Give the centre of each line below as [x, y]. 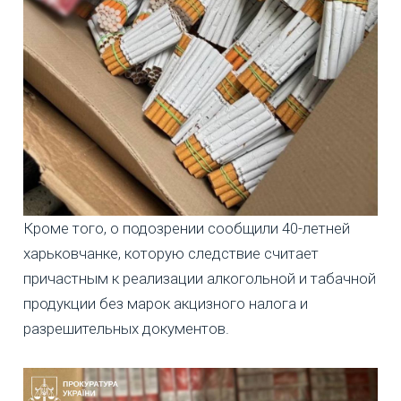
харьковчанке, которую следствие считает [171, 254]
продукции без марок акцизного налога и [166, 304]
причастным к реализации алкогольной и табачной [200, 279]
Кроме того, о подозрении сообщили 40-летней [187, 229]
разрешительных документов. [126, 329]
